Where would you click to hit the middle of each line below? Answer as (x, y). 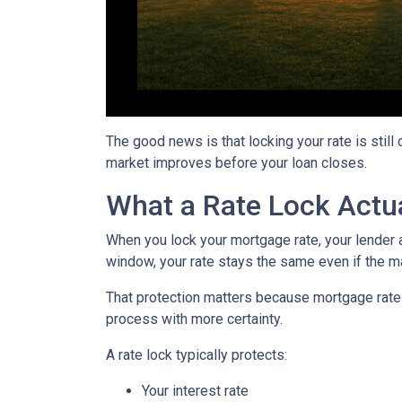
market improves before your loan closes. (236, 163)
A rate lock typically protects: (197, 355)
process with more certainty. (194, 319)
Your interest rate (195, 391)
